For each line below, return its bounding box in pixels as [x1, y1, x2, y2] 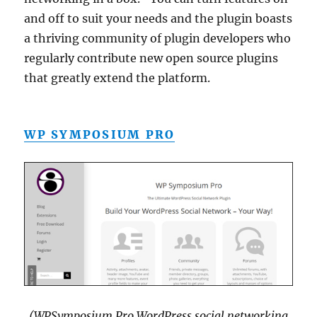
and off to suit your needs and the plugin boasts [24, 11, 293, 26]
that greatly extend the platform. [24, 71, 211, 86]
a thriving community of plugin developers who [24, 31, 292, 46]
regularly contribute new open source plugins [24, 51, 279, 66]
